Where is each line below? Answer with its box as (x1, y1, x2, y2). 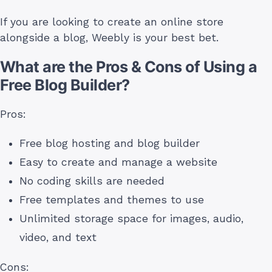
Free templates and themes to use (19, 193, 204, 206)
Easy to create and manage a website (19, 155, 217, 168)
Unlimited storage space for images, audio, (19, 212, 243, 225)
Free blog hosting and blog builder (19, 137, 200, 149)
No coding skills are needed (19, 174, 165, 187)
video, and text (19, 231, 97, 243)
